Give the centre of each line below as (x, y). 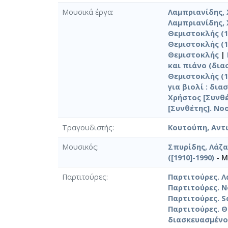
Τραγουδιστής (87, 127)
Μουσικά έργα (87, 12)
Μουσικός (80, 147)
